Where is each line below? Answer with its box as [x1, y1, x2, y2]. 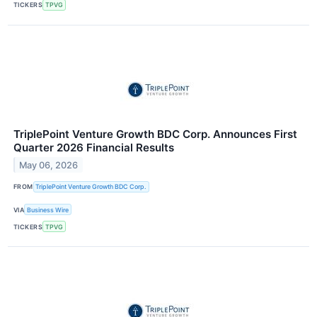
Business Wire [27, 205, 69, 214]
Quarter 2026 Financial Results [13, 140, 174, 154]
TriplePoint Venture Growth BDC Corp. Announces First [13, 127, 297, 141]
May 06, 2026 [19, 159, 79, 171]
